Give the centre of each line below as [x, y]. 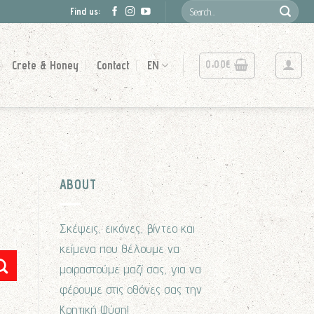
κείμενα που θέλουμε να [119, 248]
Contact [113, 66]
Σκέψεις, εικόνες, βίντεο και [127, 228]
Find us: [86, 12]
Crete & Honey [46, 66]
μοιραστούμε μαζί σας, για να [130, 269]
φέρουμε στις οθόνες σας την [130, 289]
